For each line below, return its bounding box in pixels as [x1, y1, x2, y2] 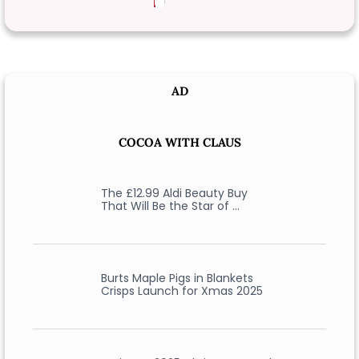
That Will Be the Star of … [100, 198, 240, 214]
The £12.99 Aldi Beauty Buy [100, 185, 248, 201]
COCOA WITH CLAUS [118, 135, 241, 150]
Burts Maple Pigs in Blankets [100, 270, 253, 286]
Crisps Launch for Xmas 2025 [100, 283, 263, 299]
